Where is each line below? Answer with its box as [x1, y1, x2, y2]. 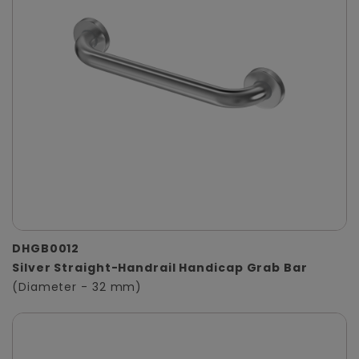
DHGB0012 [12, 240, 80, 257]
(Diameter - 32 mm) [12, 279, 143, 296]
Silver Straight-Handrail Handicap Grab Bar [12, 260, 308, 276]
